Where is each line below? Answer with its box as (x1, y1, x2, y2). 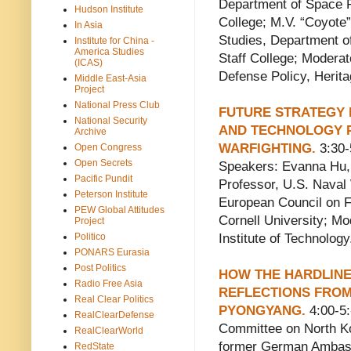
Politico (74, 230, 106, 242)
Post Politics (74, 262, 126, 273)
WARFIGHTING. (219, 141, 316, 157)
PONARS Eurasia (74, 246, 150, 258)
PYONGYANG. (219, 303, 306, 319)
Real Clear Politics (74, 293, 154, 305)
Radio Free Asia (74, 277, 143, 289)
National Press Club (74, 99, 160, 110)
